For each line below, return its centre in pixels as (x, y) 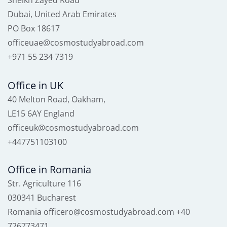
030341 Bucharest (43, 198)
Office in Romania (49, 170)
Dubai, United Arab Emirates (62, 14)
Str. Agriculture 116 (45, 184)
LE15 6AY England (41, 114)
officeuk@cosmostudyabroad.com (73, 128)
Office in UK (35, 86)
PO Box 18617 (34, 29)
